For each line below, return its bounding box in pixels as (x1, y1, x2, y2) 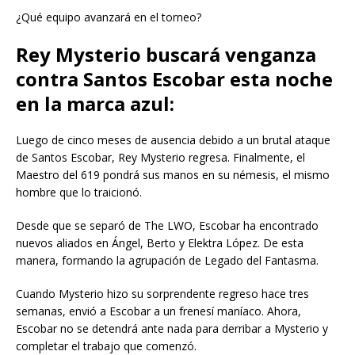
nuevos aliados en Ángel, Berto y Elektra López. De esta (16, 235, 303, 250)
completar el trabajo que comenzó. (16, 338, 197, 353)
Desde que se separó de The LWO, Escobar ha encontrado (16, 217, 319, 233)
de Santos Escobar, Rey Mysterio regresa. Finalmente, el (16, 149, 305, 165)
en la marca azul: (16, 90, 174, 116)
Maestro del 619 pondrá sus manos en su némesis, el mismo (16, 166, 330, 182)
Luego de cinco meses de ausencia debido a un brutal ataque (16, 132, 330, 147)
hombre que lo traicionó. (16, 184, 142, 200)
